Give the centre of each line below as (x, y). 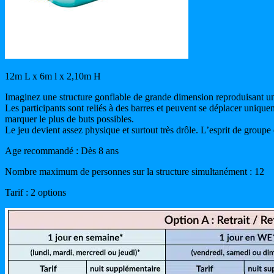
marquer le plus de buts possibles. (69, 119)
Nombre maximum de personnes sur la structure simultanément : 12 (135, 171)
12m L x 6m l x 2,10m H (53, 76)
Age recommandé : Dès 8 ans (62, 150)
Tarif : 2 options (35, 192)
